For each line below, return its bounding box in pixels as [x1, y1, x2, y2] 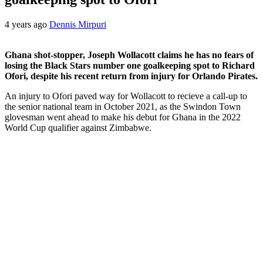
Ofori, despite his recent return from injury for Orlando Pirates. [5, 70, 258, 81]
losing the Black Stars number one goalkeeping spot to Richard [5, 60, 255, 70]
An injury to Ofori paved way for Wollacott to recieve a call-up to [5, 90, 247, 101]
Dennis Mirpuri [49, 19, 106, 29]
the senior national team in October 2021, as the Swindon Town [5, 101, 241, 112]
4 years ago [5, 19, 49, 29]
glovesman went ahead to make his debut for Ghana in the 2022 [5, 112, 241, 122]
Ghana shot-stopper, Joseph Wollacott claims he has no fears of [5, 49, 254, 60]
